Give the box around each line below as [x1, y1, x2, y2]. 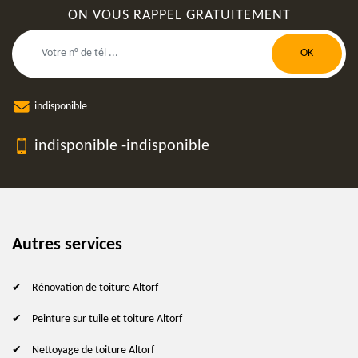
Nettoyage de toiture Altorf [32, 344, 154, 356]
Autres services [12, 235, 122, 254]
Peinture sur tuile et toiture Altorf [32, 312, 182, 325]
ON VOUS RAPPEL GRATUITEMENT [67, 7, 291, 23]
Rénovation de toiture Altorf [32, 281, 158, 294]
